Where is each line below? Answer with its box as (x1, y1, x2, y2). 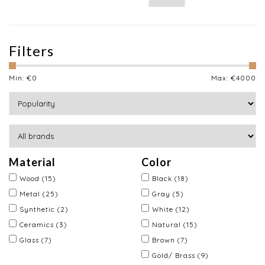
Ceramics (20, 220, 56, 229)
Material (9, 156, 56, 169)
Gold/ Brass (152, 251, 198, 260)
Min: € (9, 73, 32, 82)
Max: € (211, 73, 236, 82)
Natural (152, 220, 183, 229)
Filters (9, 42, 54, 59)
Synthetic (20, 205, 57, 214)
